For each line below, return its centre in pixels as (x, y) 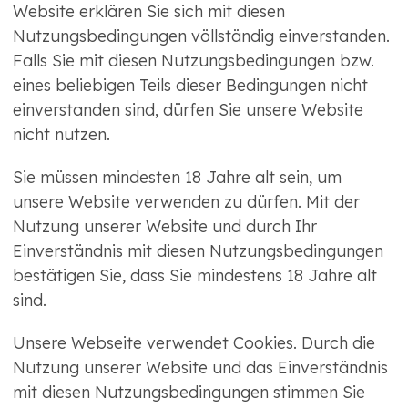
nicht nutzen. (61, 135)
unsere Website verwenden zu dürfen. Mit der (186, 202)
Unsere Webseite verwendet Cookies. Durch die (194, 343)
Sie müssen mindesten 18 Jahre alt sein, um (177, 178)
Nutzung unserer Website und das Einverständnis (200, 368)
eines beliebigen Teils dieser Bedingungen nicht (190, 86)
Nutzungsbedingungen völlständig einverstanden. (201, 36)
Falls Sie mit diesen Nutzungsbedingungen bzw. (194, 61)
